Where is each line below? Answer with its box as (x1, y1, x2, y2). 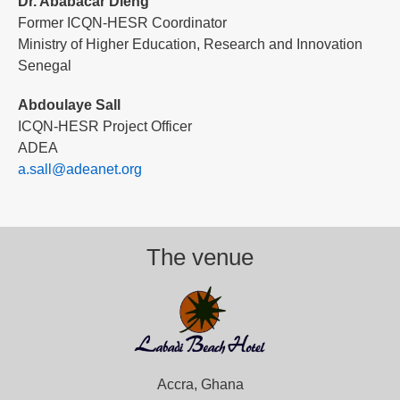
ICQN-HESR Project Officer (18, 119, 192, 135)
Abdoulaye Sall (18, 97, 121, 113)
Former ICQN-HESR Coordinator (18, 15, 227, 31)
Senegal (18, 58, 71, 74)
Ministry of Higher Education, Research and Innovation (18, 37, 362, 53)
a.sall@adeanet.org (18, 162, 142, 178)
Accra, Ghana (156, 377, 244, 393)
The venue (146, 244, 254, 271)
